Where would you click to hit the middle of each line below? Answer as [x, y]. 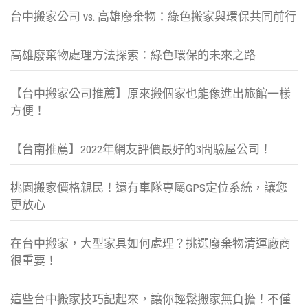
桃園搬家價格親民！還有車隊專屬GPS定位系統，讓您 [149, 188]
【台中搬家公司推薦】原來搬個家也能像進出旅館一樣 [151, 93]
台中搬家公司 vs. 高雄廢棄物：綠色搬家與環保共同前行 [153, 16]
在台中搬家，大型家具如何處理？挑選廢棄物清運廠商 [151, 243]
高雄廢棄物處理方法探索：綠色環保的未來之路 [133, 55]
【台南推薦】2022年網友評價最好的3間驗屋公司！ [141, 149]
